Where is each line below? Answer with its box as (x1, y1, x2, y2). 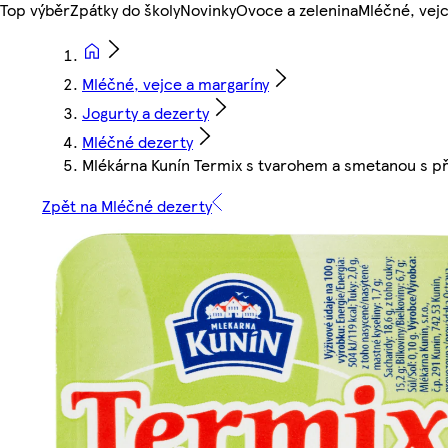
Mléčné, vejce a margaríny (82, 72, 269, 96)
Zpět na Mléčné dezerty (42, 194, 212, 218)
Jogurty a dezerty (82, 101, 209, 125)
